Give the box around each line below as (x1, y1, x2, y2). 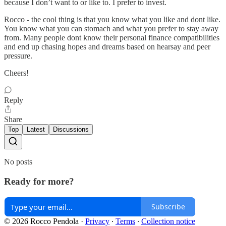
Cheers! (4, 69, 29, 78)
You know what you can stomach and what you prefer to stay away (4, 24, 218, 33)
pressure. (4, 51, 32, 61)
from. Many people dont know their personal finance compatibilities (4, 33, 219, 42)
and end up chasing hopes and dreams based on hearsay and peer (4, 42, 210, 51)
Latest (27, 126, 45, 134)
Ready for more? (4, 176, 74, 187)
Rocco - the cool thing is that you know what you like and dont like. (4, 15, 220, 24)
